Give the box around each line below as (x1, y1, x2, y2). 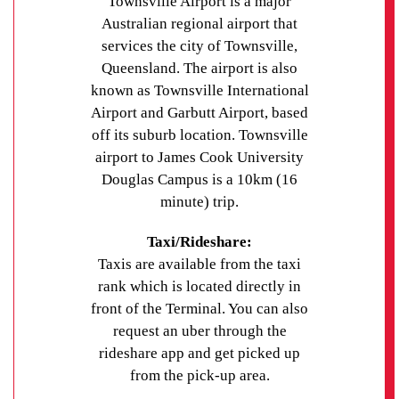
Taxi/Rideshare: (147, 233, 252, 251)
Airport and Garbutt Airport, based (91, 103, 308, 121)
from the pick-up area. (129, 367, 270, 385)
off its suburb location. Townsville (91, 126, 308, 143)
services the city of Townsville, (102, 37, 297, 54)
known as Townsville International (90, 81, 309, 99)
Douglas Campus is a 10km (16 (102, 170, 297, 188)
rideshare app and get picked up (99, 345, 300, 362)
